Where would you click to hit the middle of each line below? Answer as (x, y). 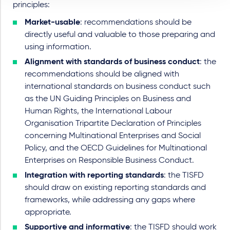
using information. (58, 47)
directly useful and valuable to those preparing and (120, 35)
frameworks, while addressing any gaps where (110, 200)
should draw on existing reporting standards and (115, 188)
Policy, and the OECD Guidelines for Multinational (116, 148)
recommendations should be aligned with (102, 74)
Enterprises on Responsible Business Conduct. (109, 161)
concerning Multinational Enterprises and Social (113, 136)
